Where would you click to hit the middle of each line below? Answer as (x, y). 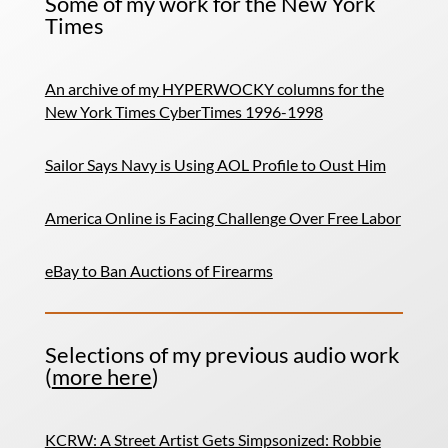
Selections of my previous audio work (222, 354)
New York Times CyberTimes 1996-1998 (183, 111)
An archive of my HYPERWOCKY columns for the (214, 88)
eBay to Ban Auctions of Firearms (158, 270)
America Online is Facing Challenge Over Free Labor (222, 217)
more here (101, 376)
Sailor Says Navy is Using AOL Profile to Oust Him (215, 164)
